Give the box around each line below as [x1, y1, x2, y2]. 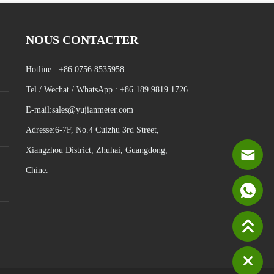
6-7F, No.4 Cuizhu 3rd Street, [54, 125, 159, 135]
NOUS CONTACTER [25, 33, 138, 47]
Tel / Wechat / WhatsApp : [25, 85, 120, 95]
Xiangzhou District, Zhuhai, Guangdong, [25, 146, 168, 155]
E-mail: [25, 105, 52, 115]
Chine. [25, 166, 48, 176]
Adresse [25, 125, 53, 135]
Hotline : [25, 65, 59, 75]
